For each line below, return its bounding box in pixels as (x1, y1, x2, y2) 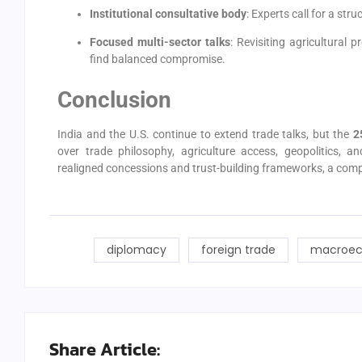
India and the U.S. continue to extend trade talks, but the (57, 128, 353, 141)
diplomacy (106, 241, 166, 258)
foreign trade (200, 241, 276, 258)
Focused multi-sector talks (90, 35, 230, 48)
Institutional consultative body (90, 6, 246, 20)
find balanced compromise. (90, 52, 225, 65)
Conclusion (57, 86, 171, 114)
